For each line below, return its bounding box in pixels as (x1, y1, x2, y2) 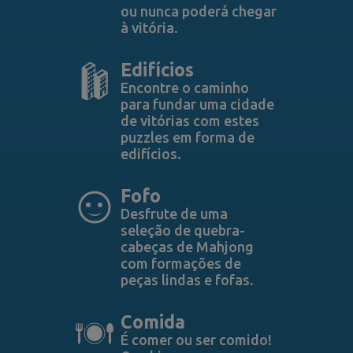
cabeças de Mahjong (120, 239, 254, 255)
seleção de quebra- (120, 222, 245, 238)
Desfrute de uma (120, 206, 228, 221)
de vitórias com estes (120, 113, 259, 128)
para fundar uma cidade (120, 96, 274, 112)
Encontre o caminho (120, 80, 249, 95)
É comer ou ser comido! (120, 332, 272, 347)
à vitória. (120, 20, 178, 35)
